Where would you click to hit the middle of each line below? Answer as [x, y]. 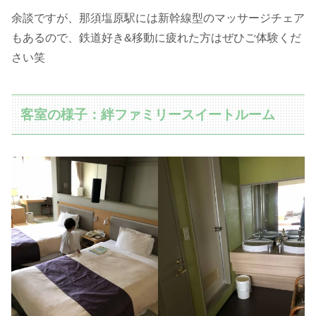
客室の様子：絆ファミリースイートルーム [148, 114]
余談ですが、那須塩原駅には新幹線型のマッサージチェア [158, 18]
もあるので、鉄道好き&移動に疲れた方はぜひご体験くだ [156, 37]
